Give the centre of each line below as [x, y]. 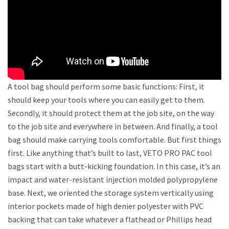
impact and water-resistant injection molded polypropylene [113, 180]
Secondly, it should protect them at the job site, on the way [111, 113]
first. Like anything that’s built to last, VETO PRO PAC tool [110, 153]
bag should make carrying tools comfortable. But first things [114, 140]
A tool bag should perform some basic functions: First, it [106, 87]
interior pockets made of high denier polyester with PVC [106, 206]
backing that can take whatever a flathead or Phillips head [110, 220]
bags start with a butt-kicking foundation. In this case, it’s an [114, 166]
